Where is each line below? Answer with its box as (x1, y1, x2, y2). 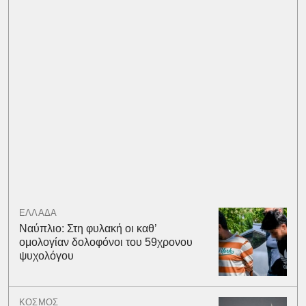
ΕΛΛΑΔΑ (18, 207, 57, 218)
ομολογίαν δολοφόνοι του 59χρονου (18, 236, 193, 248)
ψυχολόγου (18, 249, 74, 262)
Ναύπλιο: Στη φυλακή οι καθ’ (18, 222, 156, 234)
